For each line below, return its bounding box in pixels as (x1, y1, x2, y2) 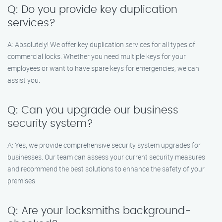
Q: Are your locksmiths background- (7, 206, 191, 216)
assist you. (7, 75, 40, 85)
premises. (7, 176, 37, 185)
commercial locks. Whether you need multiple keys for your (7, 52, 186, 61)
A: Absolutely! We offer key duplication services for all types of (7, 40, 195, 49)
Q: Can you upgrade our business (7, 105, 178, 115)
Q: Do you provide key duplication (7, 4, 177, 15)
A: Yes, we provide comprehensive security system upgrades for (7, 140, 201, 150)
